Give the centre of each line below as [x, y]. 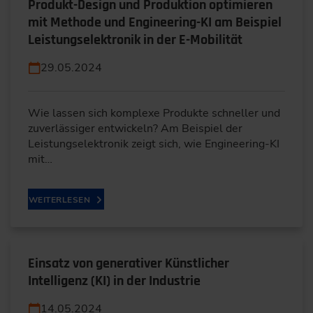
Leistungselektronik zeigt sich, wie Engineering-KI [154, 144]
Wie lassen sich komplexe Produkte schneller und [154, 113]
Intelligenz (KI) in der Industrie [114, 281]
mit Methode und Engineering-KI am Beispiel [155, 22]
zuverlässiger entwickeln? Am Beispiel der [135, 128]
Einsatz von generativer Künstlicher [129, 263]
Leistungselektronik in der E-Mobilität [135, 39]
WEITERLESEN [60, 199]
